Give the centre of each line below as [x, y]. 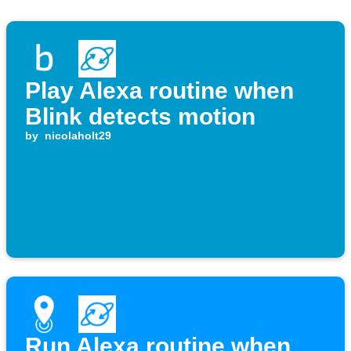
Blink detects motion [140, 117]
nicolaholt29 [78, 136]
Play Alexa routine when [159, 91]
